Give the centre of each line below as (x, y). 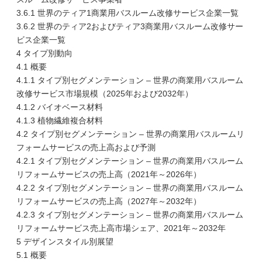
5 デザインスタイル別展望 (65, 242)
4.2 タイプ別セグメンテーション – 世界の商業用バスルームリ (130, 134)
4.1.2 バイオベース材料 (60, 107)
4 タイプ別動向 (44, 53)
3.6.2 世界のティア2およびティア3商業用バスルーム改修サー (130, 26)
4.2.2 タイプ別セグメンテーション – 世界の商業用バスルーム (130, 188)
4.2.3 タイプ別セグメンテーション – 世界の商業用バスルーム (130, 215)
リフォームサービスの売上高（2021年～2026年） (109, 174)
